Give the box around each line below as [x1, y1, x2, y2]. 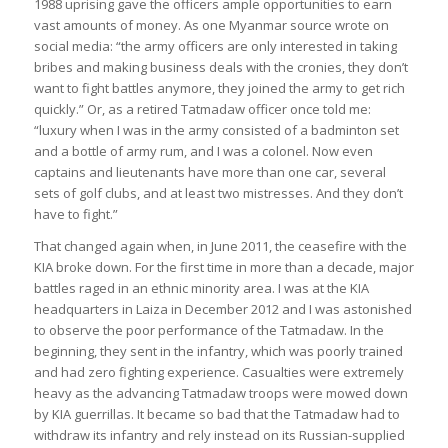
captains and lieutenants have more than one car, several [33, 163, 386, 182]
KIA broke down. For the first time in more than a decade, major [33, 258, 414, 277]
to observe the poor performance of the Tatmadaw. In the [33, 321, 384, 340]
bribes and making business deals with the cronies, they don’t [33, 58, 408, 77]
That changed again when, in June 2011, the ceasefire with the [33, 237, 407, 256]
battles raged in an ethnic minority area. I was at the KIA [33, 279, 369, 298]
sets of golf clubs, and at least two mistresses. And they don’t [33, 184, 403, 203]
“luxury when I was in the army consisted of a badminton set [33, 121, 399, 140]
